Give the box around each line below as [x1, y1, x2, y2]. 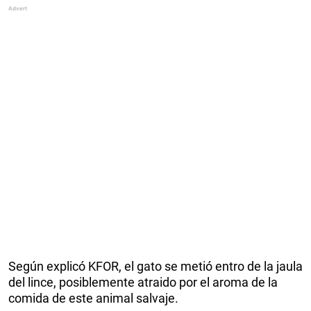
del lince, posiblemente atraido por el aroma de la [8, 274, 278, 289]
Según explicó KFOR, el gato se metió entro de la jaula [8, 258, 303, 274]
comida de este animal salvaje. [8, 290, 178, 305]
